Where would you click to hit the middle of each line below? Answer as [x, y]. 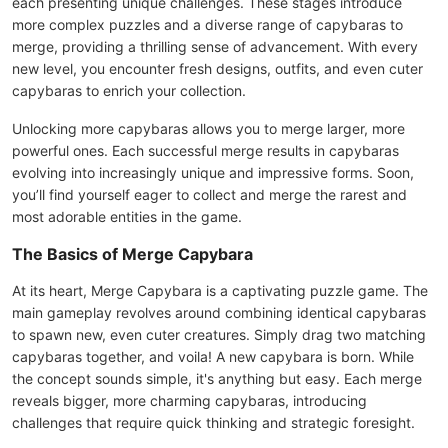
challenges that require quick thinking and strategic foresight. [213, 422]
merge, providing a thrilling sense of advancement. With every [215, 46]
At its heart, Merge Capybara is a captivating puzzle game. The [220, 290]
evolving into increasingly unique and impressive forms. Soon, [213, 172]
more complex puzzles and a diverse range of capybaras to [207, 24]
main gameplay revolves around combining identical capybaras [219, 312]
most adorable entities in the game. [127, 216]
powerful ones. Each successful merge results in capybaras [205, 150]
